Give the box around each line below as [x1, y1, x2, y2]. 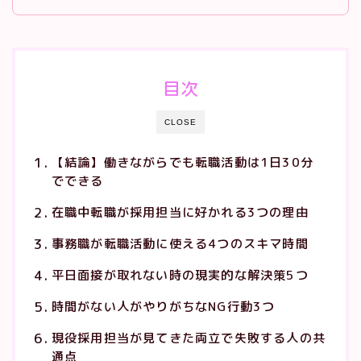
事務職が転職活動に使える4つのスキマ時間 [51, 235, 309, 253]
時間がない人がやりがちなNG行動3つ [51, 298, 276, 316]
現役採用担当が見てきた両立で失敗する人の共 [51, 330, 326, 347]
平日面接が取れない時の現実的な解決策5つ [51, 267, 309, 284]
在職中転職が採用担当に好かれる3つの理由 [51, 204, 309, 222]
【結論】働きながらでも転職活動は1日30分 [51, 154, 313, 172]
